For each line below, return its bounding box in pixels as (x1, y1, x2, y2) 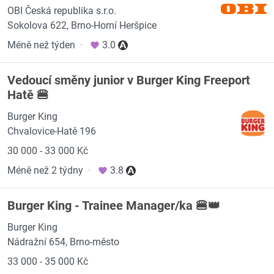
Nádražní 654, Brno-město (7, 236, 119, 248)
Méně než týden (7, 39, 75, 51)
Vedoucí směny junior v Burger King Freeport (7, 73, 250, 87)
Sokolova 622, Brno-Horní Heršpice (7, 20, 157, 31)
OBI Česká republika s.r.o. (7, 5, 116, 17)
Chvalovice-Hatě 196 (7, 125, 96, 137)
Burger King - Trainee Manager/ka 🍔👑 (7, 198, 220, 213)
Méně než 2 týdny (7, 165, 83, 176)
